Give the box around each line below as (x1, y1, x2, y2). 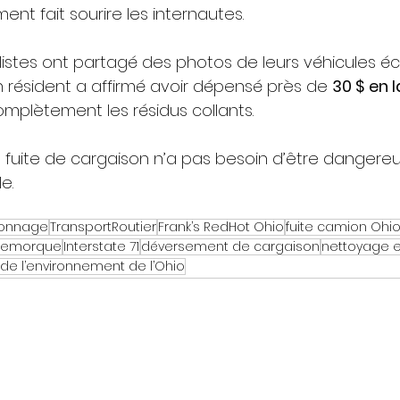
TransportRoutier (50, 218, 156, 237)
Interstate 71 (63, 237, 139, 256)
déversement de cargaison (141, 237, 320, 256)
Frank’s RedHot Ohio (158, 218, 284, 237)
